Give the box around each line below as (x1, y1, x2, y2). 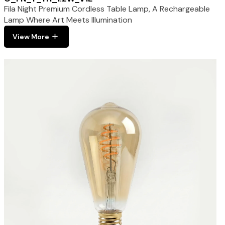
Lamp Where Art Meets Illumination (4, 14, 132, 25)
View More (12, 32, 49, 41)
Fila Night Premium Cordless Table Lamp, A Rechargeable (4, 3, 210, 14)
